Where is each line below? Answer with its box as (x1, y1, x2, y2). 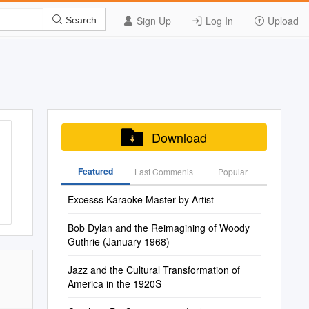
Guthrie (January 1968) (67, 235, 170, 248)
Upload (265, 14, 299, 28)
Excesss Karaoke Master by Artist (67, 192, 214, 206)
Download (151, 128, 207, 146)
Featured (77, 165, 113, 177)
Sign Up (134, 14, 171, 28)
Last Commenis (134, 166, 194, 177)
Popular (217, 166, 248, 177)
